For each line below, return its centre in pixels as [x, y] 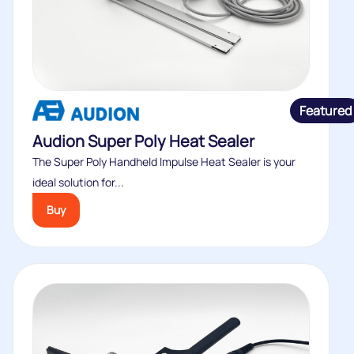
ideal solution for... [78, 182]
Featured [326, 111]
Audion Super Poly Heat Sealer [143, 141]
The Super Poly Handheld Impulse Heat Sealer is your [164, 162]
